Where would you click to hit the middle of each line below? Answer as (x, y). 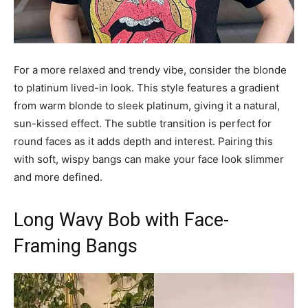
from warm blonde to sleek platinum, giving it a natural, (147, 105)
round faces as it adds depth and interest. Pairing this (143, 141)
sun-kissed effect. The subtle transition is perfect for (143, 123)
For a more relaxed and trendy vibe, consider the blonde (150, 69)
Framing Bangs (76, 246)
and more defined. (58, 177)
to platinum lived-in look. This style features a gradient (146, 87)
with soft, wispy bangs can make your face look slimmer (149, 159)
